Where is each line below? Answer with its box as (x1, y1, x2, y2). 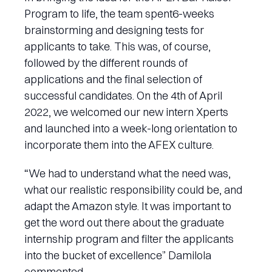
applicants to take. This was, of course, (24, 39, 211, 54)
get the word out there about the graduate (24, 216, 224, 230)
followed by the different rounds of (24, 56, 188, 70)
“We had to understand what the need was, (24, 166, 231, 181)
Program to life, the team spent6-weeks (24, 7, 214, 21)
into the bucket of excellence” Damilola (24, 248, 211, 263)
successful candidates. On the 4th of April (24, 89, 222, 103)
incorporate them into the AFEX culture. (24, 138, 214, 152)
